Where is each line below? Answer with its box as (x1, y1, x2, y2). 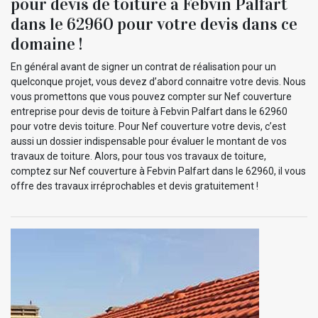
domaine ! (11, 33, 82, 55)
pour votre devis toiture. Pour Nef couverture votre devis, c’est (11, 120, 286, 132)
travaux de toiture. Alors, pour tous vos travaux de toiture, (11, 150, 266, 162)
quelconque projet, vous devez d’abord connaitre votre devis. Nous (11, 75, 306, 87)
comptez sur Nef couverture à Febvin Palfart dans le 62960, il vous (11, 165, 306, 177)
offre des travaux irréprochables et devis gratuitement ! (11, 180, 258, 192)
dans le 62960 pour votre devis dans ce (11, 13, 297, 35)
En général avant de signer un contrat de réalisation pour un (11, 60, 276, 72)
